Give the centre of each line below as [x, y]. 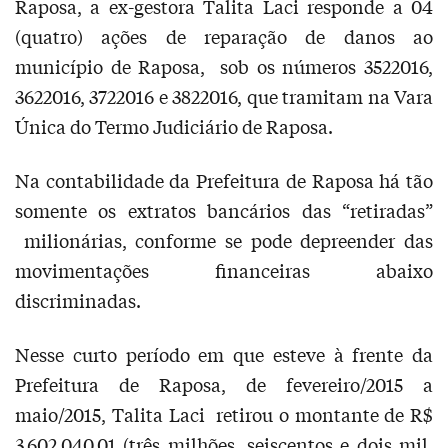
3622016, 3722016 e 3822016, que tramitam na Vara [224, 96]
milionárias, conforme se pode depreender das [224, 240]
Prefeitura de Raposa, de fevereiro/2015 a [224, 384]
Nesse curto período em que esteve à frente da [224, 354]
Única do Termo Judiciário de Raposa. [174, 126]
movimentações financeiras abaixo [224, 270]
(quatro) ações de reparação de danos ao [224, 36]
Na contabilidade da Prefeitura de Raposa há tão [224, 180]
